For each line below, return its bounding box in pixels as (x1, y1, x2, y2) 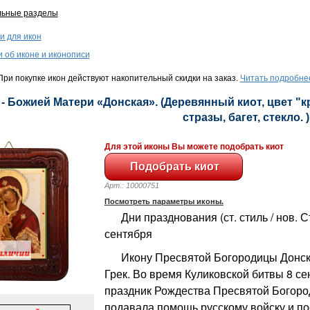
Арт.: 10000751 (104, 181, 172, 190)
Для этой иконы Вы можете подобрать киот (104, 141, 284, 152)
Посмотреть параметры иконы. (104, 197, 224, 206)
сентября (104, 225, 152, 241)
